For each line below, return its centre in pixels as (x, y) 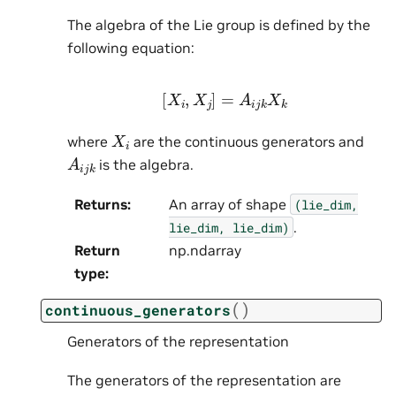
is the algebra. (144, 165)
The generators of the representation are (204, 381)
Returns (101, 204)
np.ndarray (205, 250)
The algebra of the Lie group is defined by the (219, 25)
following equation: (131, 48)
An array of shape (229, 204)
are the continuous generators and (247, 142)
